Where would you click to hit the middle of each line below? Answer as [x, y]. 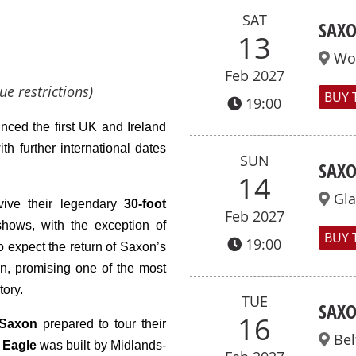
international [98, 148]
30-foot [145, 204]
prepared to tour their [102, 324]
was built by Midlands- [101, 345]
